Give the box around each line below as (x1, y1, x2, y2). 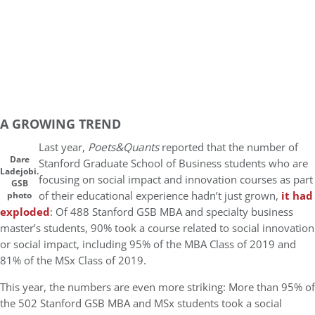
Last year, (39, 140, 88, 155)
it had (281, 188, 313, 203)
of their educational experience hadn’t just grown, (39, 188, 281, 203)
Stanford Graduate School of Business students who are (39, 156, 308, 171)
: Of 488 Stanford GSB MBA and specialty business (50, 205, 293, 219)
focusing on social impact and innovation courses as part (39, 172, 313, 187)
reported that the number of (159, 140, 298, 155)
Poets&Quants (88, 140, 159, 155)
